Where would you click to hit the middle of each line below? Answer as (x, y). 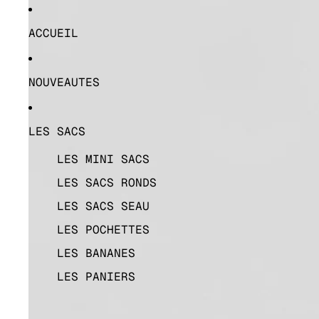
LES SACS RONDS (107, 183)
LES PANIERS (96, 277)
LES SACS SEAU (103, 206)
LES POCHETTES (103, 230)
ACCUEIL (53, 33)
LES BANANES (96, 253)
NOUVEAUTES (64, 82)
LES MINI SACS (103, 159)
